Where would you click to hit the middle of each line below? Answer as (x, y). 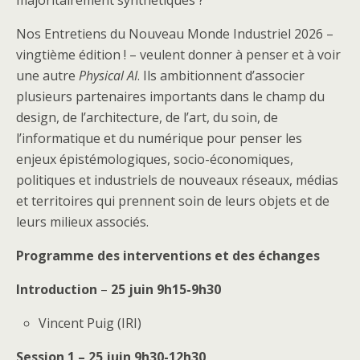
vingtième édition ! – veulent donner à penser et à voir (178, 54)
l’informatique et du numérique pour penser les (159, 138)
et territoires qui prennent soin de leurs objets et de (173, 200)
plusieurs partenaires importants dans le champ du (170, 96)
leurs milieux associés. (82, 221)
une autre (47, 75)
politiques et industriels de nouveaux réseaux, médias (177, 180)
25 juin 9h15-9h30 (166, 289)
